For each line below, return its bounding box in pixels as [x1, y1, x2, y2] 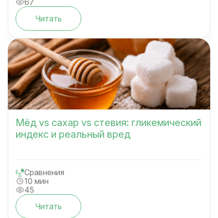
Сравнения [24, 167, 64, 177]
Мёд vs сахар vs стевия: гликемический [16, 116, 201, 128]
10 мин [24, 176, 49, 186]
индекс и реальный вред [16, 128, 130, 140]
